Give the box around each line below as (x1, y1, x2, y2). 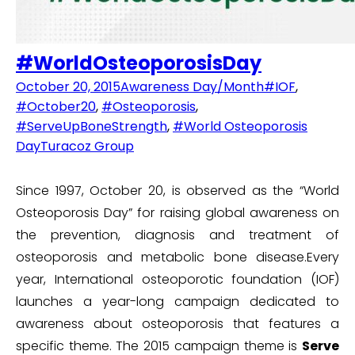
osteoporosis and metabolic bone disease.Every (16, 248, 339, 267)
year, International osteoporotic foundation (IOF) (16, 270, 339, 289)
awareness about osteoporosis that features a (16, 315, 339, 334)
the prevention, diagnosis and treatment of (16, 226, 339, 245)
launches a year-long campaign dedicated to (16, 292, 339, 311)
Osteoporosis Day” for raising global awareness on (16, 204, 339, 223)
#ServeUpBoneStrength (16, 117, 167, 136)
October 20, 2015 (16, 78, 120, 97)
